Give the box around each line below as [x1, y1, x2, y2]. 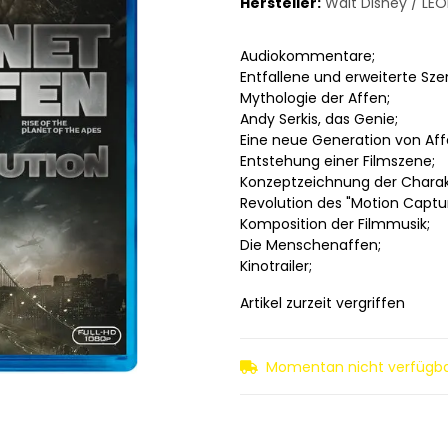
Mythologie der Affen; [240, 88, 390, 109]
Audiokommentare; [240, 46, 375, 67]
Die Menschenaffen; [240, 235, 381, 256]
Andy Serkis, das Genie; [240, 109, 398, 130]
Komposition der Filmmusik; [240, 214, 430, 235]
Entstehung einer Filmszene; [240, 151, 435, 172]
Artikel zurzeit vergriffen [240, 293, 405, 314]
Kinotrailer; [240, 256, 312, 277]
